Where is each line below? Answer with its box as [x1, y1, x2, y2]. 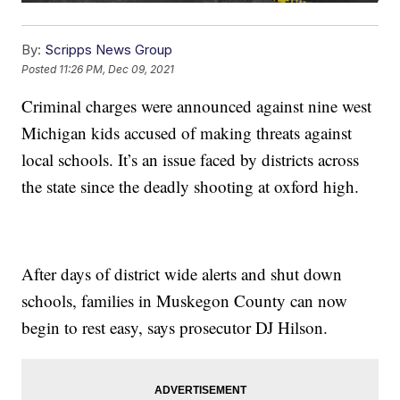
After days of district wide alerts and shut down [21, 262, 343, 286]
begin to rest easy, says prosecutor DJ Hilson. [21, 316, 334, 339]
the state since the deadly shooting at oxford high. [21, 175, 365, 198]
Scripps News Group [45, 41, 173, 59]
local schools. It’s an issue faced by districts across [21, 148, 360, 171]
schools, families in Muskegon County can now [21, 289, 348, 312]
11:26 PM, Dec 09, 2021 [59, 62, 175, 76]
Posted [21, 62, 60, 76]
